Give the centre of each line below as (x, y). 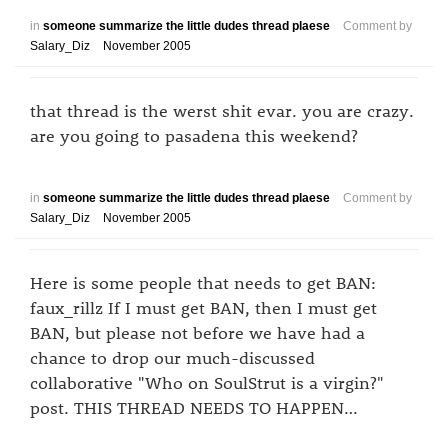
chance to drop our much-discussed (172, 357)
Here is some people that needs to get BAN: (203, 282)
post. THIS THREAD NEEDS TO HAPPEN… (194, 407)
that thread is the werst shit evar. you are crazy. (222, 110)
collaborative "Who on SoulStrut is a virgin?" (207, 382)
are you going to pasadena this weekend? (194, 135)
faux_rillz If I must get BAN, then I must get (203, 307)
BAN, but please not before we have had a (197, 332)
